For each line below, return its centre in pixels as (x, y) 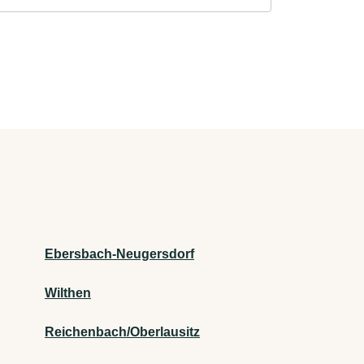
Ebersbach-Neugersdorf (119, 254)
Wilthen (68, 293)
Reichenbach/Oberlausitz (122, 332)
